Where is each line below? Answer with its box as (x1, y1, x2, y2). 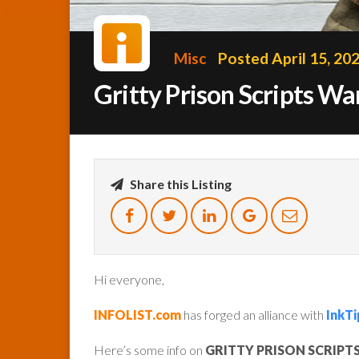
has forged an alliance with (181, 306, 326, 322)
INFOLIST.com (94, 306, 181, 322)
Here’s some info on (94, 341, 203, 357)
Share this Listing (127, 175, 232, 192)
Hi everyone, (94, 271, 164, 287)
